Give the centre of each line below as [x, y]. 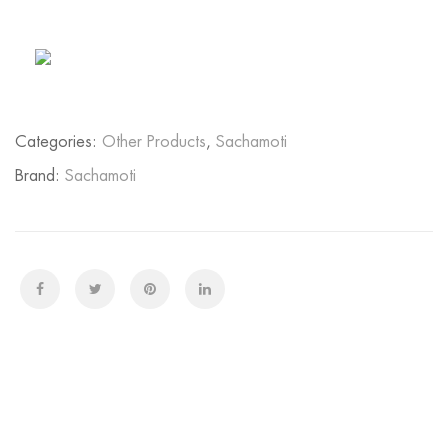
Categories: [58, 142]
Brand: [40, 176]
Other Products [154, 142]
